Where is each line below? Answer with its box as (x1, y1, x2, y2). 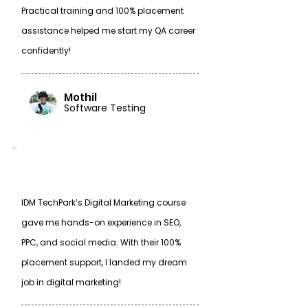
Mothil (64, 90, 97, 104)
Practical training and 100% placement (21, 5, 184, 16)
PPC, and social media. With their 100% (21, 236, 181, 248)
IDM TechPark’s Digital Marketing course (21, 197, 186, 208)
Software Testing (64, 101, 146, 115)
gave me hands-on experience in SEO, (21, 217, 181, 228)
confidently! (21, 45, 71, 56)
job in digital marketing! (21, 276, 121, 288)
